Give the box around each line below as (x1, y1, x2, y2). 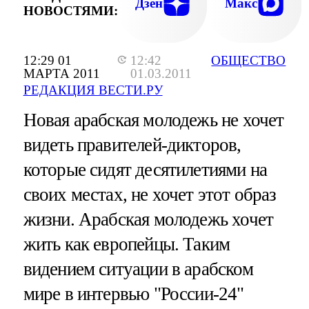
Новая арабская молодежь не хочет (23, 110, 284, 131)
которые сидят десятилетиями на (23, 159, 268, 181)
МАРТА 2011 (23, 66, 100, 81)
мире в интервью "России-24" (23, 283, 244, 305)
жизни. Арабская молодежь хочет (23, 209, 274, 230)
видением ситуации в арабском (23, 259, 253, 280)
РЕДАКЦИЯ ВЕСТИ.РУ (23, 83, 163, 98)
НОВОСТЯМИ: (23, 3, 118, 18)
